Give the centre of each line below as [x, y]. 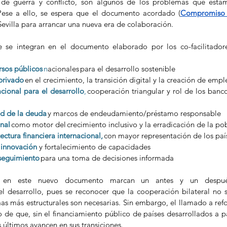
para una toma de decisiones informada [108, 158]
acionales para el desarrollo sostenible [112, 69]
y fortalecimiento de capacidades [95, 147]
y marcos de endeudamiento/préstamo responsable [135, 113]
